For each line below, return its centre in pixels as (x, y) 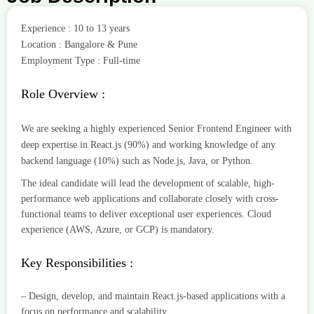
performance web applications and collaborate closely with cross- (150, 199)
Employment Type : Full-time (81, 61)
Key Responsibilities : (77, 263)
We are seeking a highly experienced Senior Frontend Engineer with (156, 129)
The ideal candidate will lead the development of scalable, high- (148, 184)
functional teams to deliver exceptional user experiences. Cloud (146, 214)
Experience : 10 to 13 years (75, 29)
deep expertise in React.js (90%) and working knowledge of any (148, 145)
